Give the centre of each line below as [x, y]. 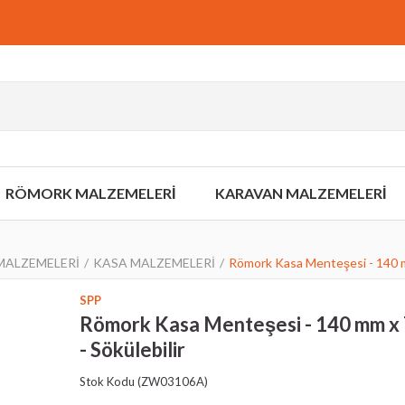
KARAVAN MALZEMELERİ [301, 193]
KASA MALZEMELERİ [154, 263]
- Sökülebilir [132, 349]
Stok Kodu [107, 381]
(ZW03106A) [171, 381]
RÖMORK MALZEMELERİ [90, 193]
